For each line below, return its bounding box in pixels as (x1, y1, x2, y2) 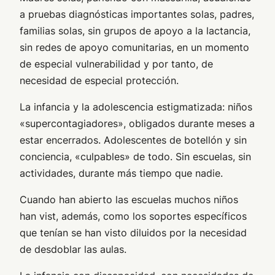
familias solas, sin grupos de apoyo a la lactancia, (20, 25, 250, 37)
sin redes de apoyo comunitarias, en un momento (20, 41, 249, 54)
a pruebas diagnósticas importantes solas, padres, (20, 8, 254, 21)
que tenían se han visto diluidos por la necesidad (20, 227, 247, 239)
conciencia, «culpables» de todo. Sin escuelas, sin (20, 150, 251, 163)
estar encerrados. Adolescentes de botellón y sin (20, 134, 247, 147)
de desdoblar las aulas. (20, 243, 126, 256)
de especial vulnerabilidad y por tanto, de (20, 58, 213, 71)
